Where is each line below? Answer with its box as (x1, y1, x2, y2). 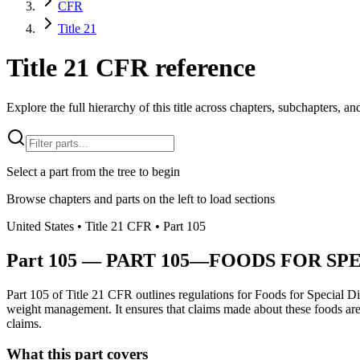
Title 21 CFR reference (6, 53, 256, 83)
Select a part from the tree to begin (6, 164, 180, 178)
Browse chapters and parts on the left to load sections (6, 191, 275, 206)
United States (6, 219, 74, 233)
